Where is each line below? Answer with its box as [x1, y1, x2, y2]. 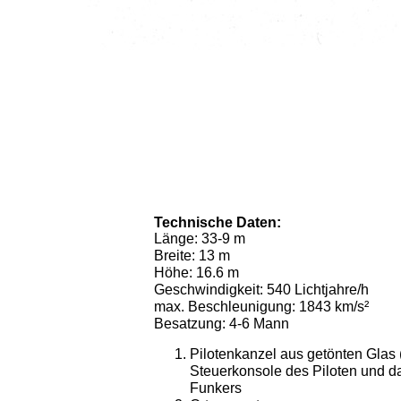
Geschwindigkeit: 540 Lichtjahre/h [153, 282, 369, 297]
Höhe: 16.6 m [153, 265, 239, 280]
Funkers [189, 380, 242, 396]
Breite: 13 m [153, 248, 230, 263]
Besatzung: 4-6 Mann [153, 316, 289, 331]
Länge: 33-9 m [153, 231, 245, 246]
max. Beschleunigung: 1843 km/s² [153, 299, 369, 314]
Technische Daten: [153, 215, 281, 230]
